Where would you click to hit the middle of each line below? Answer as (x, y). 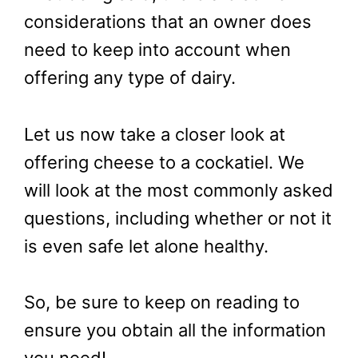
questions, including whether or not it (178, 218)
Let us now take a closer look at (155, 134)
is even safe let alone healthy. (146, 246)
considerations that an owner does (168, 22)
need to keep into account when (157, 50)
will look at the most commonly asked (179, 190)
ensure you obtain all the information (175, 330)
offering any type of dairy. (130, 78)
